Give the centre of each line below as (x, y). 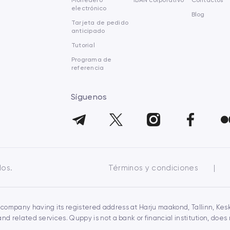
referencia (88, 68)
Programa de (92, 60)
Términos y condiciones (154, 168)
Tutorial (83, 45)
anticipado (88, 31)
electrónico (89, 8)
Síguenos (89, 97)
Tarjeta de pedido (100, 23)
